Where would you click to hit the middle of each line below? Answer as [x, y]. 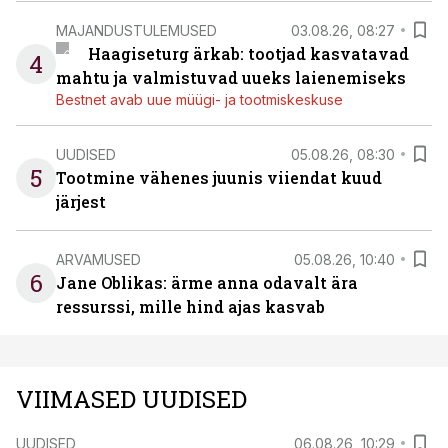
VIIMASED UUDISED [131, 399]
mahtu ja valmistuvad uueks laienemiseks [231, 77]
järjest [81, 201]
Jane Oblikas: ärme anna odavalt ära [207, 282]
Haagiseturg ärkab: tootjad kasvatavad [248, 53]
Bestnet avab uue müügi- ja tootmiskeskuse [199, 99]
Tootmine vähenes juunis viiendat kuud [219, 177]
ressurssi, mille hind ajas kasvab [190, 306]
